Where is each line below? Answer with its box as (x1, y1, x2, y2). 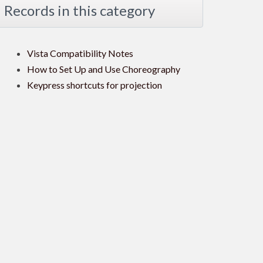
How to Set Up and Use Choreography (27, 63, 180, 75)
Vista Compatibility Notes (27, 48, 133, 59)
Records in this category (4, 2, 155, 19)
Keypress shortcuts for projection (27, 79, 162, 91)
